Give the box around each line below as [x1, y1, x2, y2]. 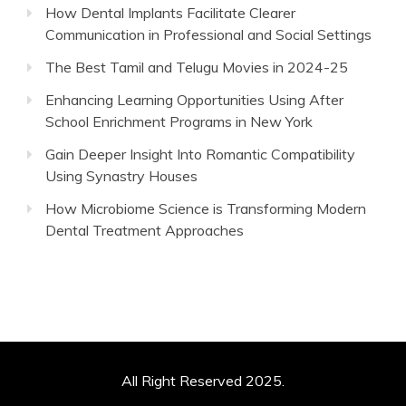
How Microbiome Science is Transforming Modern [45, 198, 366, 217]
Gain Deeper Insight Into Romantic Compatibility [45, 144, 355, 163]
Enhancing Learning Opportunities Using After [45, 90, 343, 109]
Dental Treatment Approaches [45, 220, 244, 239]
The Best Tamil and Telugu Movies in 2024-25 [45, 57, 348, 76]
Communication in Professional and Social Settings [45, 24, 372, 43]
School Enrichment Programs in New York [45, 111, 313, 130]
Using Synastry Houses [45, 166, 198, 185]
